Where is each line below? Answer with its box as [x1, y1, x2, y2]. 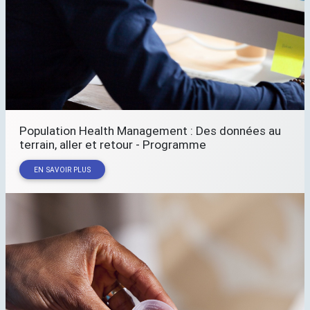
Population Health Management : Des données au [19, 123, 281, 138]
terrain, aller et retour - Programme [19, 137, 206, 152]
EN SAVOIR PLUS [33, 165, 91, 174]
